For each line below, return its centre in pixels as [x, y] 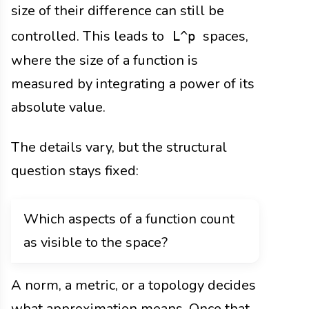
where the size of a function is [104, 61]
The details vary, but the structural [119, 148]
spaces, [224, 37]
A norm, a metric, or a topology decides [133, 286]
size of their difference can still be [118, 11]
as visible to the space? [96, 243]
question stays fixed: [75, 171]
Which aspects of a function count [129, 219]
